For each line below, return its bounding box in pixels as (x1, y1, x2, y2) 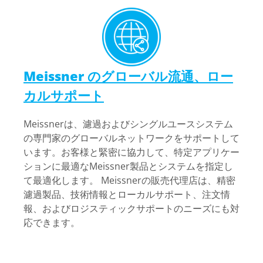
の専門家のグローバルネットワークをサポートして (23, 131, 240, 144)
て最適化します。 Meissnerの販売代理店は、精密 (23, 174, 235, 187)
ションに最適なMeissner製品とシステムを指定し (23, 160, 233, 173)
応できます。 (23, 216, 80, 229)
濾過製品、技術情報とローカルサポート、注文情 (23, 188, 230, 201)
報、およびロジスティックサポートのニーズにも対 (23, 202, 240, 215)
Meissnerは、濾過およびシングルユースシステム (23, 117, 233, 130)
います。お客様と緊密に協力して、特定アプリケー (23, 146, 240, 159)
